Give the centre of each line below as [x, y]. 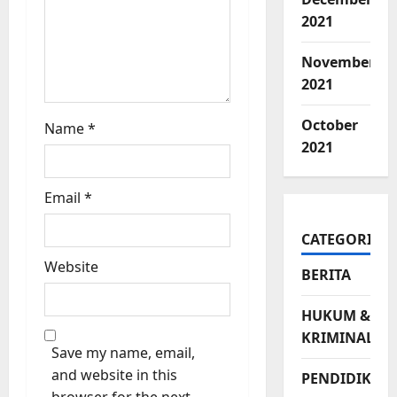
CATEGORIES [344, 240]
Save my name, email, [123, 352]
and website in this [114, 374]
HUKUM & [335, 316]
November [338, 62]
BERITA [326, 275]
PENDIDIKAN [346, 379]
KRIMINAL [337, 338]
